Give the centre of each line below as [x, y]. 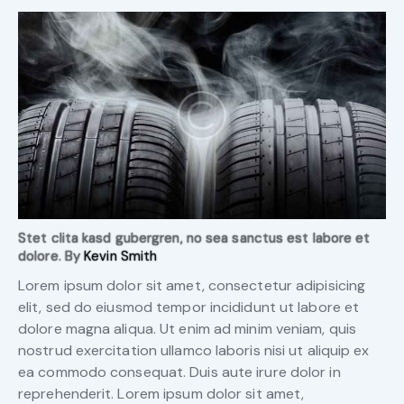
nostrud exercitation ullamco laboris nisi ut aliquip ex [194, 351]
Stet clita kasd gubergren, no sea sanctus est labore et [194, 238]
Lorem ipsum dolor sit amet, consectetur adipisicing [192, 286]
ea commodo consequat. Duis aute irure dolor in [179, 372]
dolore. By [51, 256]
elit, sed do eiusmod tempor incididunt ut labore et [189, 308]
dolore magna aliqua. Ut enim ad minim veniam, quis [188, 329]
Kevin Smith [121, 256]
